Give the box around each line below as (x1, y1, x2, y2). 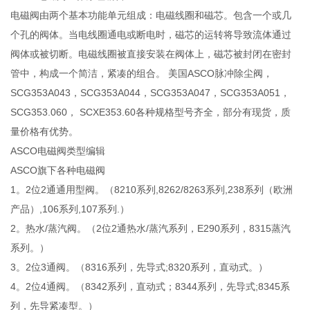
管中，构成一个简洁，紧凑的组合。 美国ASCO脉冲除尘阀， (10, 67, 273, 79)
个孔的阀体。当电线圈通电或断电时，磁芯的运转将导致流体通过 (10, 28, 292, 40)
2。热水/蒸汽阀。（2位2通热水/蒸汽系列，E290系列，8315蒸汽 (10, 222, 291, 234)
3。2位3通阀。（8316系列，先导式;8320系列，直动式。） (10, 261, 268, 273)
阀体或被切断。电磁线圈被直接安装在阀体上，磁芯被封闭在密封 (10, 48, 292, 60)
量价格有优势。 (10, 125, 79, 137)
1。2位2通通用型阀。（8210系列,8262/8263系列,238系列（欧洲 (10, 183, 293, 195)
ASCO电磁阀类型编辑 (10, 145, 106, 156)
